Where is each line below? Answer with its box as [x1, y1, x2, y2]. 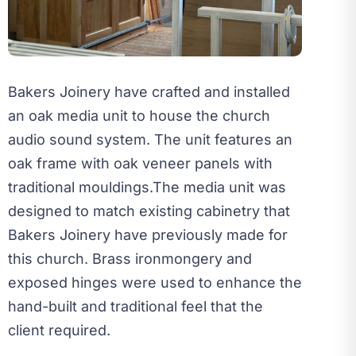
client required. [8, 322, 110, 339]
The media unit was [153, 179, 286, 195]
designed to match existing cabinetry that [8, 203, 290, 219]
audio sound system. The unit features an [8, 131, 292, 148]
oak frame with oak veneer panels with [8, 155, 273, 172]
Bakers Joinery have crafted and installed [8, 83, 290, 100]
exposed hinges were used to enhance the [8, 274, 302, 291]
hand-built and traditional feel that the [8, 298, 263, 315]
